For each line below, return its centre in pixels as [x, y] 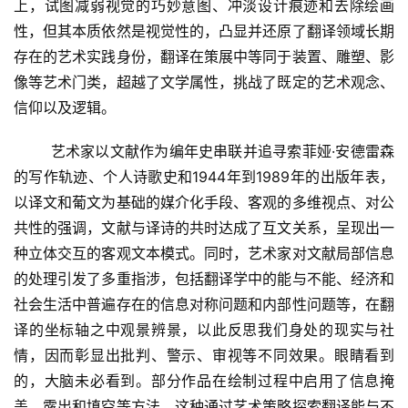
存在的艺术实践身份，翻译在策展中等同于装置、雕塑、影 [204, 56]
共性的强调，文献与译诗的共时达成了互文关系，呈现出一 [204, 227]
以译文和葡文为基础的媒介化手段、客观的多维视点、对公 [204, 202]
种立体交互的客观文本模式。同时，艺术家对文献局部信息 [204, 253]
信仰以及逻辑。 [69, 107]
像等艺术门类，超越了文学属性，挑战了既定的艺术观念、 [204, 82]
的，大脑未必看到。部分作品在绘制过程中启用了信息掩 [204, 380]
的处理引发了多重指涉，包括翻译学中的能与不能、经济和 [204, 278]
